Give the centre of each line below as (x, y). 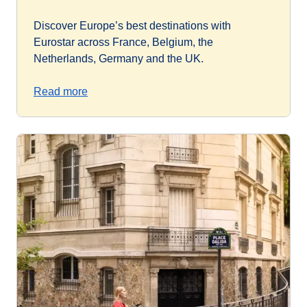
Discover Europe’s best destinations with (132, 26)
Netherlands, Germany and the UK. (119, 59)
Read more (61, 92)
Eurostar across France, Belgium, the (123, 42)
